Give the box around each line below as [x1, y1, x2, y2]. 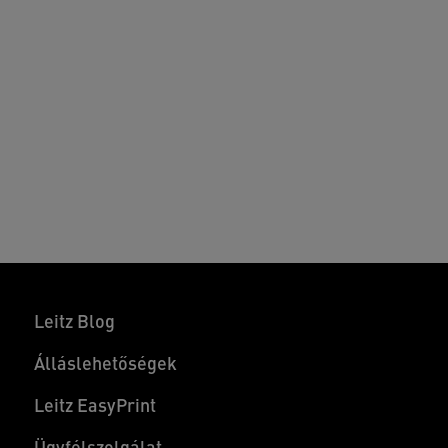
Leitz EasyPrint [33, 397, 156, 417]
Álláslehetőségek [33, 355, 177, 375]
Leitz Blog [33, 313, 115, 333]
